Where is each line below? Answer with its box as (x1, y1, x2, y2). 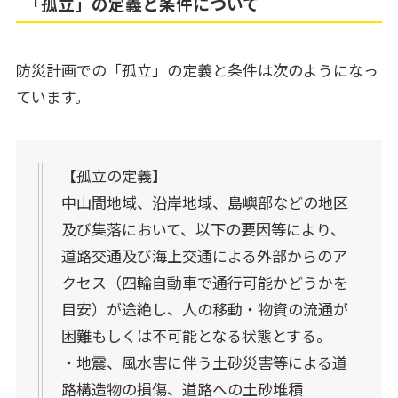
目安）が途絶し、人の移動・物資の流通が (60, 298, 348, 321)
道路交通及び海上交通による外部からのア (60, 244, 347, 267)
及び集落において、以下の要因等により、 (60, 218, 346, 241)
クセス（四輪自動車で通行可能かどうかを (60, 271, 348, 294)
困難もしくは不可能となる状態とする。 (60, 324, 331, 347)
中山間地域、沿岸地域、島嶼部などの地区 (60, 191, 348, 214)
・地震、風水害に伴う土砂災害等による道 (60, 351, 347, 374)
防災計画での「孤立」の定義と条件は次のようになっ (15, 58, 378, 81)
